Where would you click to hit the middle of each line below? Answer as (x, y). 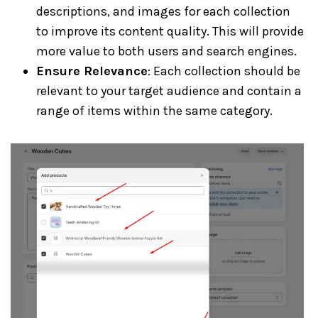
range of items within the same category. (154, 111)
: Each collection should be (224, 71)
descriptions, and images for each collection (163, 11)
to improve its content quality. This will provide (170, 31)
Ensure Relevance (92, 71)
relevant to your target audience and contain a (169, 91)
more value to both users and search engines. (166, 51)
